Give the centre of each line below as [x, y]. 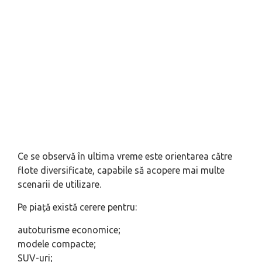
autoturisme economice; [69, 230]
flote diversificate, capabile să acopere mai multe [121, 170]
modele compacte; [57, 244]
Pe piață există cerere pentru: [77, 207]
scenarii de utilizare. [59, 185]
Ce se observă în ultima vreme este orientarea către [125, 156]
